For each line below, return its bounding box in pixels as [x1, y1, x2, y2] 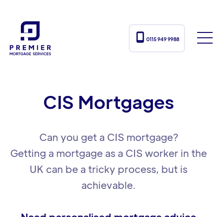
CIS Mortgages [43, 90, 174, 113]
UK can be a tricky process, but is [30, 163, 187, 175]
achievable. [81, 179, 136, 191]
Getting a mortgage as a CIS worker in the [10, 147, 207, 159]
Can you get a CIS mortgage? [39, 131, 178, 143]
